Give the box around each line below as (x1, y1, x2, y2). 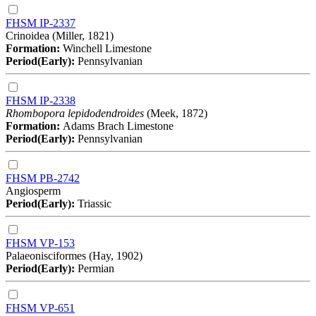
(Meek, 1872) (144, 107, 207, 119)
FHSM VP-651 (6, 301, 75, 314)
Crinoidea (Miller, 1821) (6, 29, 114, 42)
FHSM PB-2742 (6, 171, 80, 184)
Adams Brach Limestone (63, 119, 174, 132)
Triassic (78, 197, 111, 209)
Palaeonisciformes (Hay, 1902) (6, 249, 142, 262)
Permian (78, 262, 114, 274)
